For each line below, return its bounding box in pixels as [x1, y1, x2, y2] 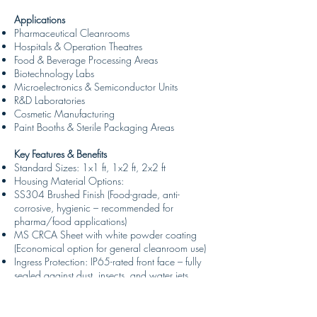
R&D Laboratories [14, 93, 85, 107]
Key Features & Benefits [14, 147, 107, 161]
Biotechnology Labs [14, 67, 94, 80]
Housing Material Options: [14, 174, 124, 188]
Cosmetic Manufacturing [14, 107, 115, 120]
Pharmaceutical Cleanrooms [14, 26, 129, 40]
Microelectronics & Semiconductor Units [14, 80, 178, 93]
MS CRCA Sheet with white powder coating [14, 228, 197, 241]
